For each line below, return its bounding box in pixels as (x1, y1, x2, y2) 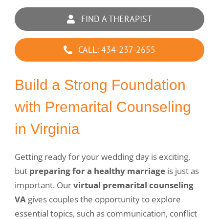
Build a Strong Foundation (15, 76, 186, 93)
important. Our (15, 179, 73, 191)
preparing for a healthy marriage (29, 165, 165, 176)
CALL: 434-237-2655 (78, 44, 156, 56)
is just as (165, 165, 199, 176)
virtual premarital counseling (73, 179, 194, 191)
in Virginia (15, 120, 80, 137)
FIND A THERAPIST (81, 13, 152, 25)
